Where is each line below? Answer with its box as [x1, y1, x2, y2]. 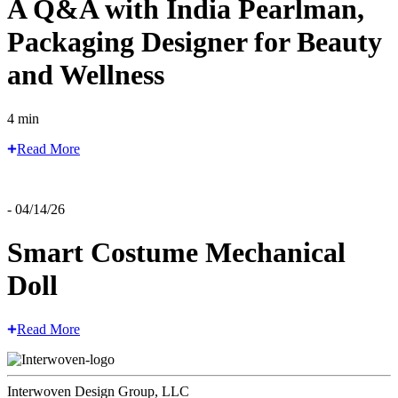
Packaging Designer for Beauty [7, 26, 382, 59]
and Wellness [7, 59, 164, 92]
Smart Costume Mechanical [7, 236, 346, 269]
